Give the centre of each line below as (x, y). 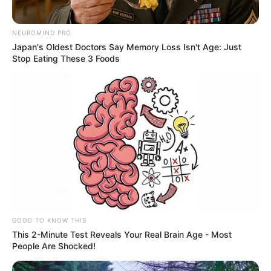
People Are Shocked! (54, 246)
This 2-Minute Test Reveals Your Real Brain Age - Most (122, 235)
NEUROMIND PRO (42, 32)
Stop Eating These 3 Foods (66, 58)
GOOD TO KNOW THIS (49, 220)
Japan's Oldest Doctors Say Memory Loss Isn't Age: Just (127, 47)
